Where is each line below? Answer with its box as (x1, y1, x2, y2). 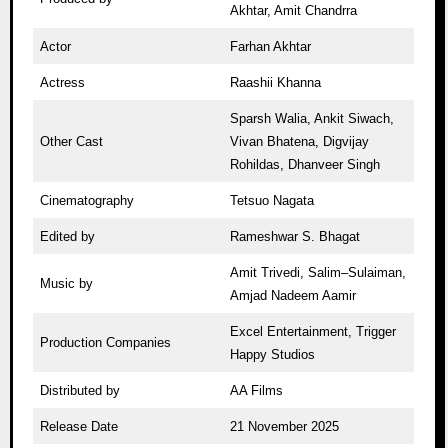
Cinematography (40, 192, 135, 208)
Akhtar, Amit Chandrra (230, 2, 358, 18)
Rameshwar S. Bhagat (230, 228, 361, 244)
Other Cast (40, 133, 104, 149)
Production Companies (40, 334, 172, 350)
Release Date (40, 418, 119, 434)
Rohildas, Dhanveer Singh (230, 156, 381, 172)
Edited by (40, 228, 96, 244)
